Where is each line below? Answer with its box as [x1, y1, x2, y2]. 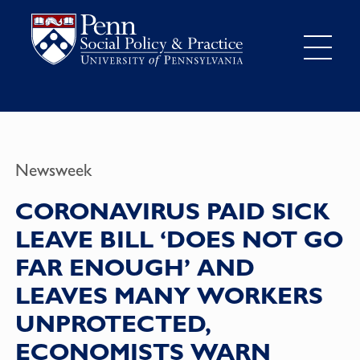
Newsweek [14, 159, 92, 180]
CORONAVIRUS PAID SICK [14, 197, 329, 225]
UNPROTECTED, [14, 309, 211, 337]
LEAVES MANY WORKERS [14, 281, 323, 309]
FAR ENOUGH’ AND [14, 253, 255, 281]
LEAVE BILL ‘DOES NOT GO [14, 225, 343, 253]
